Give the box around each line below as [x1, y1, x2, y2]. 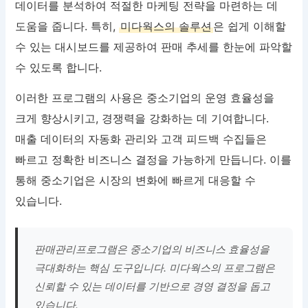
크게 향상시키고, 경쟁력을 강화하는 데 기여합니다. [15, 111, 269, 126]
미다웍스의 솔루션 [120, 19, 212, 34]
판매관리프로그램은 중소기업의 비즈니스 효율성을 [34, 243, 270, 256]
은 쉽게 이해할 [213, 19, 287, 34]
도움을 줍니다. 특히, [15, 19, 120, 34]
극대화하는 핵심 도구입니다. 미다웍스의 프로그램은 [34, 261, 276, 275]
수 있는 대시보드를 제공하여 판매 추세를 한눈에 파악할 [15, 40, 293, 54]
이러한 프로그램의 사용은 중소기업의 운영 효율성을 [15, 91, 275, 105]
